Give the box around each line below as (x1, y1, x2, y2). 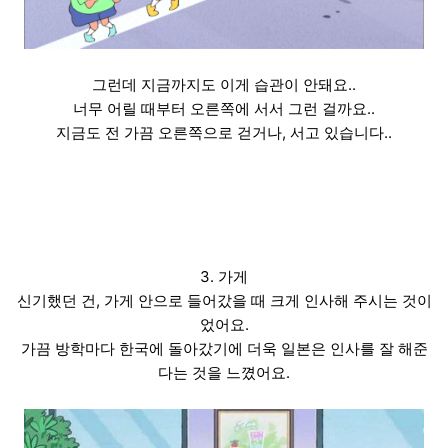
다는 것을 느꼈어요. (158, 363, 290, 383)
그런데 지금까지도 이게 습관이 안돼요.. (92, 75, 356, 95)
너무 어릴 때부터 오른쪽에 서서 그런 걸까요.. (73, 99, 375, 119)
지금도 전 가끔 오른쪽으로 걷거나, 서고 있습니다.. (56, 123, 392, 143)
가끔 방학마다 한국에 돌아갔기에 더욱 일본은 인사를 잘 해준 (20, 339, 428, 359)
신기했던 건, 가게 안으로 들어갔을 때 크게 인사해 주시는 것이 (16, 291, 432, 311)
